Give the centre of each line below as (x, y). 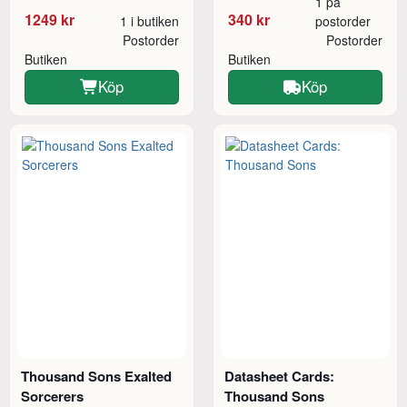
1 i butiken (149, 20)
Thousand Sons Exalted (97, 376)
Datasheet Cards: (280, 376)
